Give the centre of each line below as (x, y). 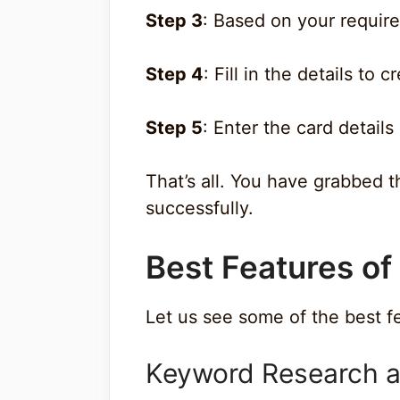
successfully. (200, 208)
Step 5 (174, 127)
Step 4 (175, 74)
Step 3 (174, 20)
